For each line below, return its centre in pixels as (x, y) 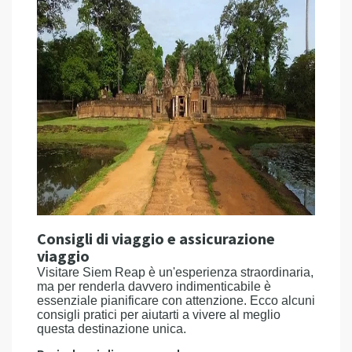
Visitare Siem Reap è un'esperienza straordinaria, (175, 272)
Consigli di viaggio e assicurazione (156, 240)
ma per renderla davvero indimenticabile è (154, 286)
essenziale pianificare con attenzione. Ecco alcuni (176, 301)
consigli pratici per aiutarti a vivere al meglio (159, 315)
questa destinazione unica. (112, 329)
